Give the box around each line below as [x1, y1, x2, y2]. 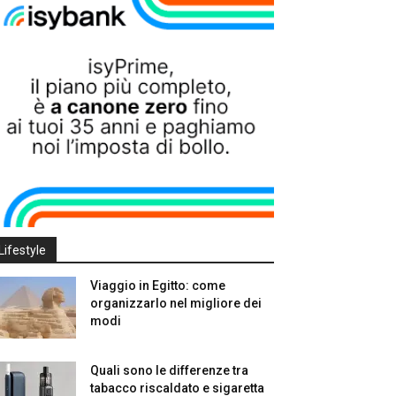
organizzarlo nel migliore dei [90, 296, 262, 310]
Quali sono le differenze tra [90, 363, 248, 377]
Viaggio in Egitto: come [90, 278, 225, 293]
